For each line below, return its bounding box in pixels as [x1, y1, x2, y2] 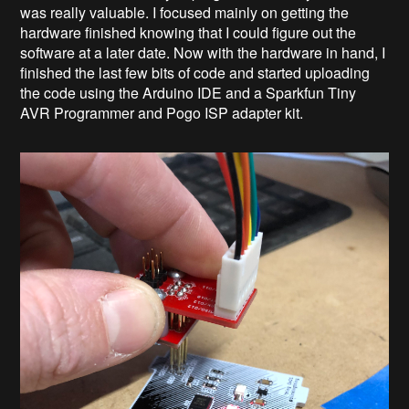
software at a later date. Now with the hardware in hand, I [20, 42, 386, 64]
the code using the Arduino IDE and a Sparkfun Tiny [20, 82, 357, 104]
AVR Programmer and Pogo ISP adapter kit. [20, 102, 308, 124]
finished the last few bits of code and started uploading [20, 62, 371, 84]
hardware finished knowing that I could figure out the [20, 22, 357, 44]
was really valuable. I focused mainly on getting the [20, 2, 350, 24]
